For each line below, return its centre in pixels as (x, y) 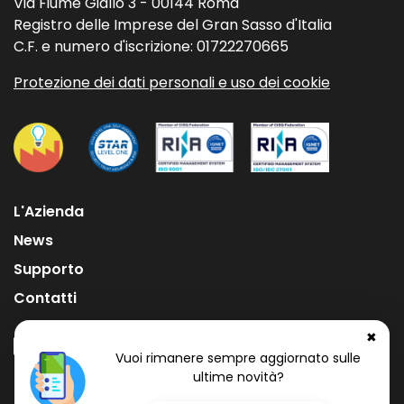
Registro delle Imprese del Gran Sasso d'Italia (173, 24)
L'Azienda (49, 211)
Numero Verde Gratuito (97, 388)
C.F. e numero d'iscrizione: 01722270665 (151, 46)
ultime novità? (238, 377)
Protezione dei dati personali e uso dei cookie (172, 82)
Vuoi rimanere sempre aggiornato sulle (238, 358)
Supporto (49, 269)
